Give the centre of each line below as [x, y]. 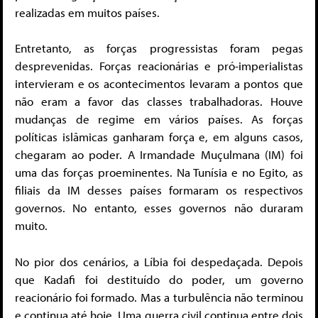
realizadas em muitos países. [87, 12]
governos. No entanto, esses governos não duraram [159, 208]
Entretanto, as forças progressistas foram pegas [159, 48]
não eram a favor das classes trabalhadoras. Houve [159, 102]
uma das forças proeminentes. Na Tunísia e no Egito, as [159, 172]
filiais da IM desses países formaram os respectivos [159, 190]
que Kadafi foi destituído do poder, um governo [159, 279]
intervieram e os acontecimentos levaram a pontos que [159, 84]
